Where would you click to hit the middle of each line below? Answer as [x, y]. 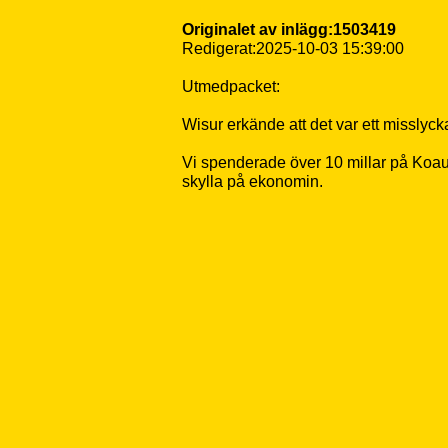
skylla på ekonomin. [252, 181]
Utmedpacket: [231, 86]
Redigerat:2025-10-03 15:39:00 [293, 48]
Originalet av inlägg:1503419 [289, 29]
